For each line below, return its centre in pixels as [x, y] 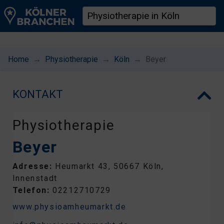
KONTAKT [37, 94]
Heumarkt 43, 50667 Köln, [109, 166]
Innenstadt [35, 178]
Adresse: [34, 166]
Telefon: [32, 190]
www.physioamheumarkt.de [69, 207]
